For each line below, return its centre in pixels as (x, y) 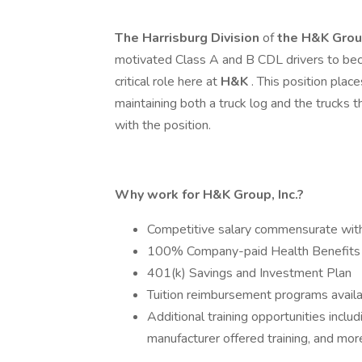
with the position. (163, 125)
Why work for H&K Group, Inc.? (209, 195)
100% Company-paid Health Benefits (254, 251)
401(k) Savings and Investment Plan (249, 273)
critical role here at (168, 82)
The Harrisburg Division (189, 38)
